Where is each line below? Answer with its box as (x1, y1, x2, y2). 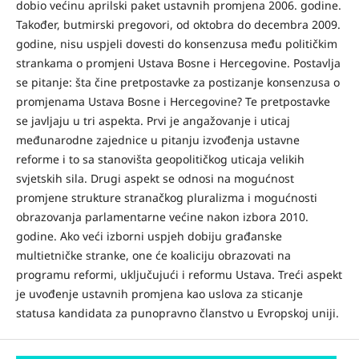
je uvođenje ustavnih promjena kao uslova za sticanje (15, 285, 303, 301)
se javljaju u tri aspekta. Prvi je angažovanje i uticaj (15, 112, 290, 128)
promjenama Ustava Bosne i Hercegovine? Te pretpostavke (15, 93, 330, 109)
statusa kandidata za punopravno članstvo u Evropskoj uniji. (15, 305, 339, 321)
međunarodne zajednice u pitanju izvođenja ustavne (15, 131, 300, 147)
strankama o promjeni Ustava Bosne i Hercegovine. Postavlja (15, 54, 341, 71)
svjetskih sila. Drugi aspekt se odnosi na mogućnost (15, 170, 294, 186)
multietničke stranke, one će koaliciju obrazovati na (15, 247, 291, 263)
